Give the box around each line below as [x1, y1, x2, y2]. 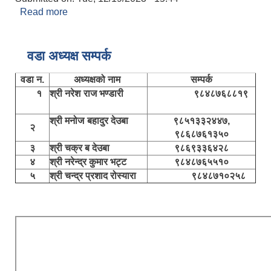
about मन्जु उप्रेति [68, 7, 134, 18]
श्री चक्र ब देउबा [50, 143, 114, 154]
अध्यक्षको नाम [74, 74, 123, 85]
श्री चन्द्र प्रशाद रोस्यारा [50, 171, 136, 181]
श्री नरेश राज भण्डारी [50, 88, 147, 99]
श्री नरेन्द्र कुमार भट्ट [50, 157, 126, 168]
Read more [20, 7, 68, 18]
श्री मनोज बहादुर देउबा [50, 116, 147, 126]
